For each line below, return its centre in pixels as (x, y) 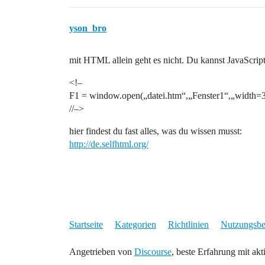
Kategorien (135, 224)
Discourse (153, 252)
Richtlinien (188, 224)
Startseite (86, 224)
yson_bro (88, 28)
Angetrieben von (102, 252)
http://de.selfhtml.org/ (109, 144)
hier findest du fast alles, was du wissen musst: (156, 131)
